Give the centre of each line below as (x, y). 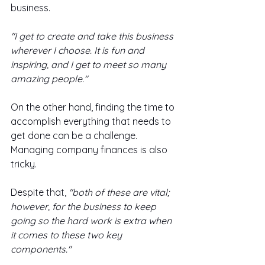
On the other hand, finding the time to (94, 107)
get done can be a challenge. (75, 135)
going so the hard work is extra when (92, 220)
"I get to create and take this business (93, 36)
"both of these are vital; (119, 192)
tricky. (25, 164)
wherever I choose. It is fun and (79, 50)
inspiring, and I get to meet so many (90, 64)
